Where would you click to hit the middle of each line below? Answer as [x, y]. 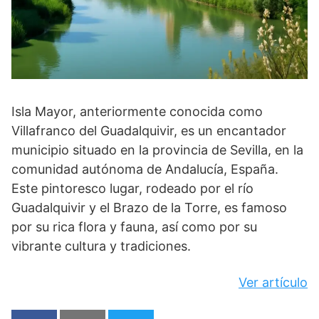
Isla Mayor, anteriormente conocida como [137, 112]
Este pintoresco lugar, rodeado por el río [132, 189]
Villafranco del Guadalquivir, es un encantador [149, 131]
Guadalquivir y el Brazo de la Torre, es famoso [149, 208]
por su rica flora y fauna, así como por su [134, 227]
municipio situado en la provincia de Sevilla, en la [157, 150]
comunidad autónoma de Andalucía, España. [145, 169]
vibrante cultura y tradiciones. [101, 246]
